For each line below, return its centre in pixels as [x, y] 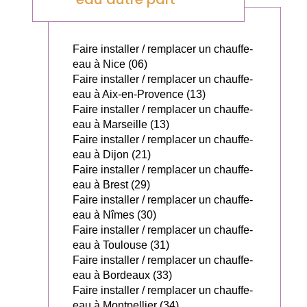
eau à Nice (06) [110, 64]
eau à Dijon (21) [112, 155]
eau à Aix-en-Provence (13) [139, 95]
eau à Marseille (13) [121, 125]
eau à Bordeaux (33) [122, 275]
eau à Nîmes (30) [114, 215]
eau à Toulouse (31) [121, 245]
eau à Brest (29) [111, 185]
